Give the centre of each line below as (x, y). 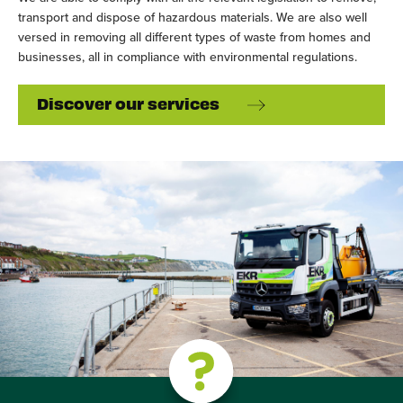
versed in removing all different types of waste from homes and (194, 37)
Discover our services (128, 103)
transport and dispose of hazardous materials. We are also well (193, 17)
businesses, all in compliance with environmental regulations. (188, 57)
